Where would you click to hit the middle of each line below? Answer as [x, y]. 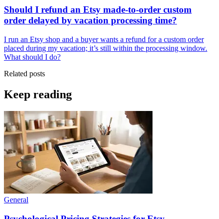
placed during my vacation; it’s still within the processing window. [106, 48]
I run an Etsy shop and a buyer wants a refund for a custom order [104, 40]
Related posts [24, 74]
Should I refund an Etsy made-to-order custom [98, 10]
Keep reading [38, 94]
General [16, 199]
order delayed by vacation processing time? [90, 21]
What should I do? [32, 57]
